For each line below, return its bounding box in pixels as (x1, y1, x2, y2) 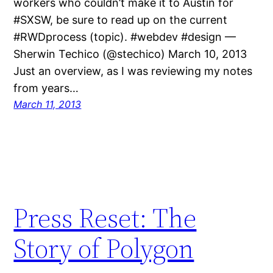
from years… (13, 82, 79, 95)
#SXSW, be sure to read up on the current (13, 13, 228, 27)
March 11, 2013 (13, 98, 82, 111)
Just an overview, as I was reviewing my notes (13, 65, 253, 78)
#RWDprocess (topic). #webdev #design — (13, 30, 236, 44)
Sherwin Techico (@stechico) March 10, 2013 (13, 48, 247, 61)
